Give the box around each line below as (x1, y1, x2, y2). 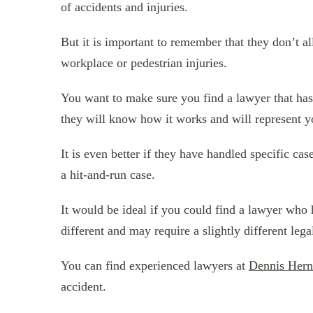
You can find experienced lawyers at (61, 258, 249, 272)
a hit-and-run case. (61, 167, 155, 182)
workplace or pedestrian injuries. (61, 55, 227, 70)
